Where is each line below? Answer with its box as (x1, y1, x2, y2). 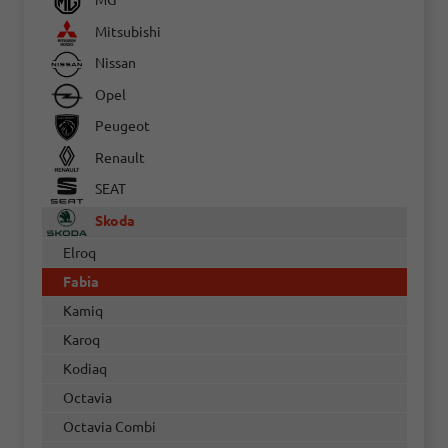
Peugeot (91, 118, 150, 135)
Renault (91, 149, 145, 166)
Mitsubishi (91, 23, 161, 40)
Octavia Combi (62, 418, 156, 435)
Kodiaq (62, 360, 107, 377)
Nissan (91, 55, 136, 72)
